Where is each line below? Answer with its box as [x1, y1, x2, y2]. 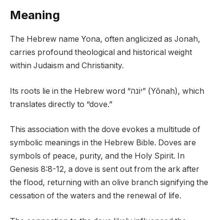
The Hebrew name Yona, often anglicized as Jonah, [10, 34, 200, 44]
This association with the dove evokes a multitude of [10, 125, 200, 135]
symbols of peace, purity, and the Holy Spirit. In [10, 151, 185, 161]
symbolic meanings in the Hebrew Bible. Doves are [10, 138, 196, 148]
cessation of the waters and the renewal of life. [10, 191, 181, 201]
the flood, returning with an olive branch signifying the [10, 178, 208, 188]
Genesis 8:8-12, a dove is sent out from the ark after [10, 165, 199, 174]
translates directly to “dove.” [10, 99, 112, 109]
